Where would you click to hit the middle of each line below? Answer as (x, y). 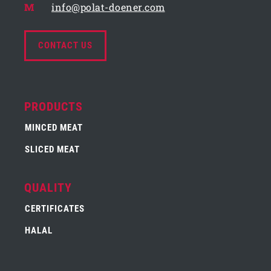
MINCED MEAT (54, 127)
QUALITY (48, 187)
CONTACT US (65, 45)
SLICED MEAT (52, 149)
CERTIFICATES (55, 208)
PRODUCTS (54, 106)
